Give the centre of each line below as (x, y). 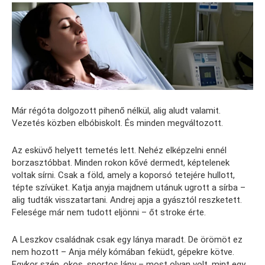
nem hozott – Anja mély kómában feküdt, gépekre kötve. (123, 252)
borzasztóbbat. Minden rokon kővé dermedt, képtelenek (121, 162)
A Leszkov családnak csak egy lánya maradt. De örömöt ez (127, 239)
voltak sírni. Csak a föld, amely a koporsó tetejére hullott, (123, 175)
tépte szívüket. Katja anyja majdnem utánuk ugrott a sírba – (129, 187)
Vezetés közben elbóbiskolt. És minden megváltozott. (117, 123)
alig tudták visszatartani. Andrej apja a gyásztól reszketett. (127, 200)
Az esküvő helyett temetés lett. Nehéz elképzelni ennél (119, 150)
